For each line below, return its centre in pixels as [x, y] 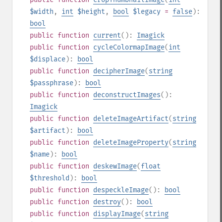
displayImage [117, 214]
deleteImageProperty [131, 142]
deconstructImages [127, 95]
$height [91, 12]
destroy [107, 202]
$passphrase [52, 83]
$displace [48, 59]
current [107, 35]
